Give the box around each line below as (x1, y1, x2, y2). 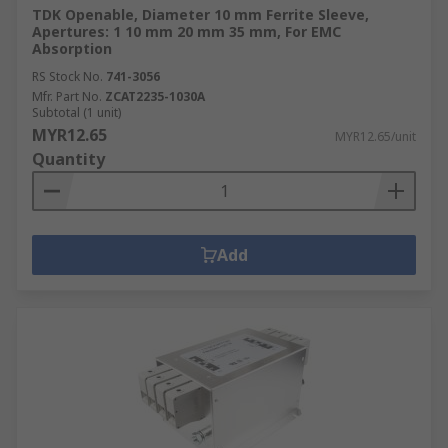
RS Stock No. (32, 68, 103, 85)
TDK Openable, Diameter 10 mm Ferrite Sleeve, (32, 5, 369, 24)
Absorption (32, 39, 112, 58)
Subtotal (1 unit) (32, 104, 121, 121)
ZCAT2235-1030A (105, 88, 205, 105)
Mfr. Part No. (32, 88, 102, 105)
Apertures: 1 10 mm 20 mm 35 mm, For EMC (32, 22, 341, 41)
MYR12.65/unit (335, 128, 416, 145)
